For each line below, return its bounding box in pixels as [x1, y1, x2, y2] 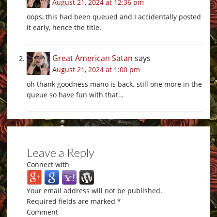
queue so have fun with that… [27, 90, 124, 99]
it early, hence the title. [27, 22, 101, 32]
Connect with [27, 159, 69, 169]
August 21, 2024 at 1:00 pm [52, 64, 140, 74]
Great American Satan [52, 52, 133, 63]
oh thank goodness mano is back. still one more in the [27, 79, 202, 89]
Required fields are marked [27, 196, 117, 206]
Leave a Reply [27, 145, 94, 159]
